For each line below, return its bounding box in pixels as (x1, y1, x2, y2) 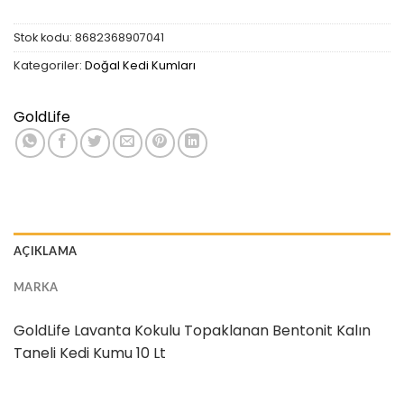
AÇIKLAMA (14, 243, 78, 258)
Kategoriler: (14, 57, 85, 73)
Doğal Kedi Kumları (85, 57, 196, 73)
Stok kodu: (14, 29, 75, 45)
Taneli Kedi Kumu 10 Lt (14, 342, 166, 363)
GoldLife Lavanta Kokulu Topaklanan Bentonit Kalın (14, 319, 371, 341)
